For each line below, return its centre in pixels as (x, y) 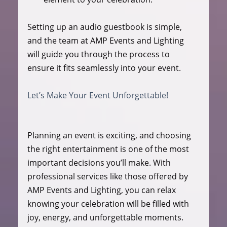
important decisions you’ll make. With (100, 162)
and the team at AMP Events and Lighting (106, 40)
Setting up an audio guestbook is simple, (105, 27)
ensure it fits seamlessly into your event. (104, 68)
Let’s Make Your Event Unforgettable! (98, 95)
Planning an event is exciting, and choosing (110, 135)
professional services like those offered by (108, 176)
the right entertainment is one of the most (109, 149)
